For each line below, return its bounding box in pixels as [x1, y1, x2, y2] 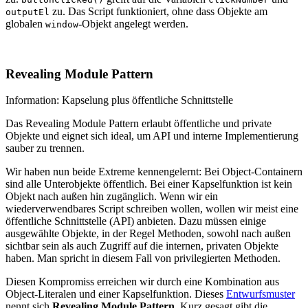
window [45, 19, 78, 30]
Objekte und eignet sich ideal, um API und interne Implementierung [5, 130, 298, 142]
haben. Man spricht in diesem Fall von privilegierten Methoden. [5, 252, 280, 265]
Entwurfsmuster [226, 288, 295, 300]
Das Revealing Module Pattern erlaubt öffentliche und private [5, 118, 272, 130]
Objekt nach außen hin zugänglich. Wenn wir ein [5, 190, 218, 203]
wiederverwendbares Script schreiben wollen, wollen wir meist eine [5, 203, 298, 215]
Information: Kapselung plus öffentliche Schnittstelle [5, 94, 233, 107]
